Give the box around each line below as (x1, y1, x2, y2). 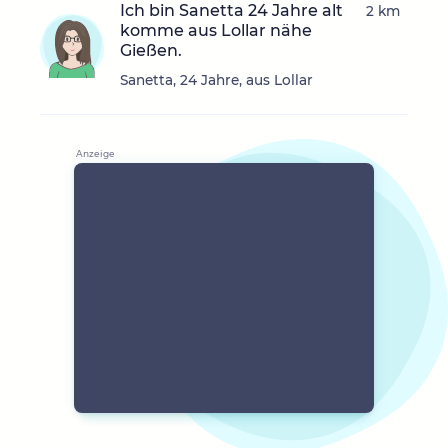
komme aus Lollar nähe (120, 21, 312, 41)
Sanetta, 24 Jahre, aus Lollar (120, 72, 313, 89)
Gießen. (120, 41, 182, 61)
